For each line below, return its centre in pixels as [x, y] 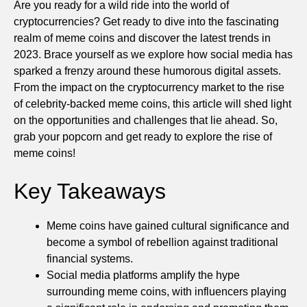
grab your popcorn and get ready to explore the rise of [143, 136]
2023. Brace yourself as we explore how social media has [153, 54]
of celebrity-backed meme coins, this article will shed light [152, 103]
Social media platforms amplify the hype [143, 275]
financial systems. [90, 258]
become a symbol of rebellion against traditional [162, 242]
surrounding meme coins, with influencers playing [167, 291]
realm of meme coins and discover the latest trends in [142, 38]
